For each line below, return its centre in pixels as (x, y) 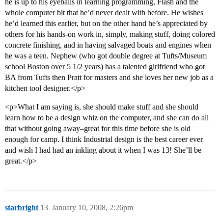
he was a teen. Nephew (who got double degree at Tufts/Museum (106, 56)
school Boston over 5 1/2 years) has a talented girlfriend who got (105, 67)
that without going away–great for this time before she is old (98, 129)
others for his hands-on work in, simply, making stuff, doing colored (110, 34)
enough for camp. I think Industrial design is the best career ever (104, 139)
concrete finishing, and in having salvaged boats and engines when (108, 45)
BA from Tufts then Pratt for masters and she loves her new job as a (109, 78)
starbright (22, 208)
